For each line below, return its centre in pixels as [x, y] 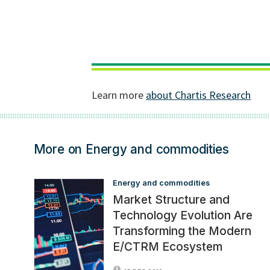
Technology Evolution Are [182, 215]
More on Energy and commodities [131, 149]
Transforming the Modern [182, 231]
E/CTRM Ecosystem [167, 247]
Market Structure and [171, 200]
